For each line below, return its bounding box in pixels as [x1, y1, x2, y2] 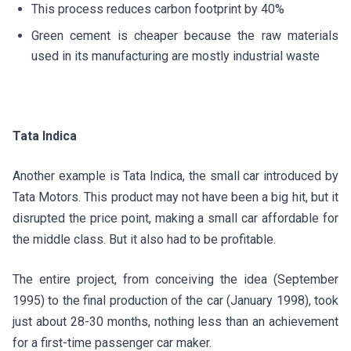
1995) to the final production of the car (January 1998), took [13, 293, 338, 308]
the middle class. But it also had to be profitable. [13, 232, 282, 247]
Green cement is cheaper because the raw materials [31, 28, 338, 43]
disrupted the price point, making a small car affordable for [13, 211, 338, 226]
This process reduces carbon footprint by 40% [31, 2, 288, 16]
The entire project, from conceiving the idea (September [13, 272, 338, 287]
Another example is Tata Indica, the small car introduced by [13, 168, 338, 183]
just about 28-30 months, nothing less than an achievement [13, 314, 338, 329]
